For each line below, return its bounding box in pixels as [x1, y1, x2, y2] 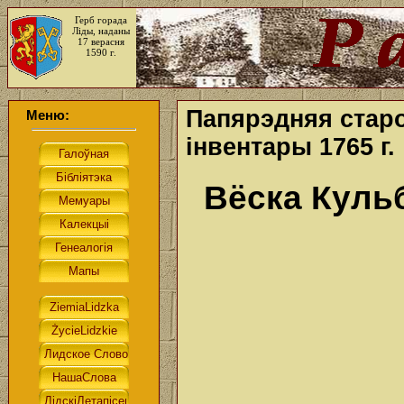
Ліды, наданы [71, 25, 130, 36]
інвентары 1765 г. [186, 133, 395, 161]
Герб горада [74, 14, 127, 25]
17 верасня [77, 36, 124, 47]
